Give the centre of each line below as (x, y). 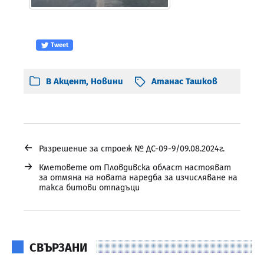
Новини (107, 81)
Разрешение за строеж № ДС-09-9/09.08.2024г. (132, 148)
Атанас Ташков (184, 81)
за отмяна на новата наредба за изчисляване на (138, 177)
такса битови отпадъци (89, 187)
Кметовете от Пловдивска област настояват (135, 167)
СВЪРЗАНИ (58, 247)
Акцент (70, 81)
